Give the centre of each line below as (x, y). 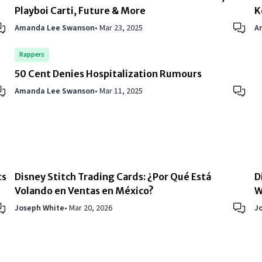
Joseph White (40, 208)
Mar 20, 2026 (91, 208)
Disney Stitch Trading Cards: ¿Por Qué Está (113, 177)
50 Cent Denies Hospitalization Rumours (108, 74)
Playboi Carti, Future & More (80, 11)
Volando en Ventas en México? (84, 191)
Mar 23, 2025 (121, 28)
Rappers (32, 55)
